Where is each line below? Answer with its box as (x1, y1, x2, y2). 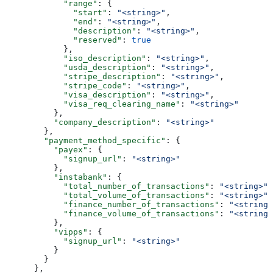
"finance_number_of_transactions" (5, 199, 219, 209)
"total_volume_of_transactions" (5, 190, 210, 200)
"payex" (5, 144, 88, 154)
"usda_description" (5, 62, 151, 72)
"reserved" (5, 35, 122, 44)
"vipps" (5, 227, 88, 236)
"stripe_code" (5, 80, 127, 90)
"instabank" (5, 172, 107, 182)
